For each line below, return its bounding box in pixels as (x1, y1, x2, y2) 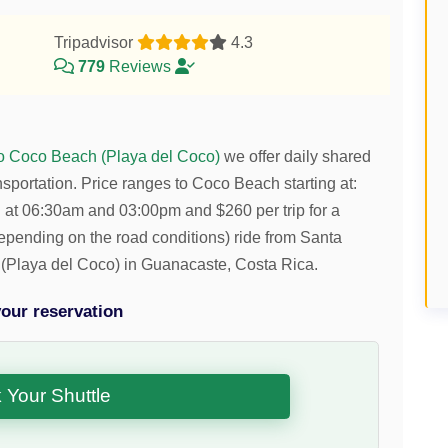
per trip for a (252, 201, 341, 219)
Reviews (104, 57, 175, 75)
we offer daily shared (220, 147, 372, 165)
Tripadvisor (53, 33, 137, 51)
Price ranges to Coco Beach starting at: (77, 174, 358, 192)
